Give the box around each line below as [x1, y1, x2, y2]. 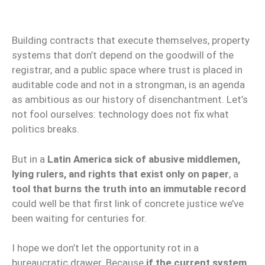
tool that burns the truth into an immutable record [12, 182, 246, 195]
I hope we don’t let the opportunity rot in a [12, 242, 199, 254]
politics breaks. [12, 123, 82, 135]
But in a [12, 153, 47, 165]
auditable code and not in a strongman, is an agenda [12, 79, 245, 91]
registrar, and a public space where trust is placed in [12, 64, 243, 76]
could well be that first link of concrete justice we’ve [12, 197, 244, 209]
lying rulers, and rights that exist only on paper [12, 167, 229, 180]
